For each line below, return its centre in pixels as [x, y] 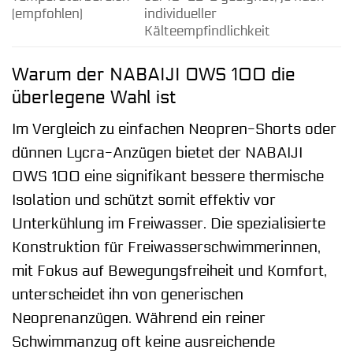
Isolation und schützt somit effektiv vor [144, 201]
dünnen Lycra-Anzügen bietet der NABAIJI [157, 153]
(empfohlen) [47, 14]
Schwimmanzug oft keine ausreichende [143, 342]
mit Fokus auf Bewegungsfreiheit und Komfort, [169, 271]
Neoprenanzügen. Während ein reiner [139, 319]
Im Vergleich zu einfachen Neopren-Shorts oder [174, 130]
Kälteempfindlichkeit [207, 32]
